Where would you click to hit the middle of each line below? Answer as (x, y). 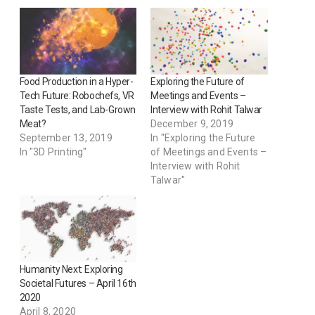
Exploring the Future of (198, 81)
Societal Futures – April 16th (78, 284)
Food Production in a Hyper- (76, 81)
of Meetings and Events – (209, 152)
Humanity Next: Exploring (71, 270)
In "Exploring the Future (203, 137)
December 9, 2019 (192, 123)
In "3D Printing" (53, 152)
